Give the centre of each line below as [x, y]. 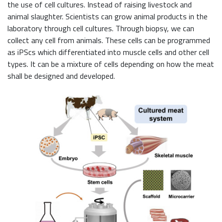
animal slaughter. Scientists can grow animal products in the [108, 17]
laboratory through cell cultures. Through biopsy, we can [101, 28]
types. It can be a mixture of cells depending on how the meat [111, 64]
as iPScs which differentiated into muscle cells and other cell [108, 52]
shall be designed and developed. [61, 76]
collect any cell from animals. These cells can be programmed [109, 40]
